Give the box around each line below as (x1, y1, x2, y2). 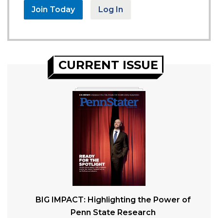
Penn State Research (70, 208, 156, 217)
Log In (98, 5, 123, 14)
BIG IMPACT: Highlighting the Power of (35, 195, 191, 204)
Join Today (32, 5, 75, 14)
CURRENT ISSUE (58, 57, 158, 72)
